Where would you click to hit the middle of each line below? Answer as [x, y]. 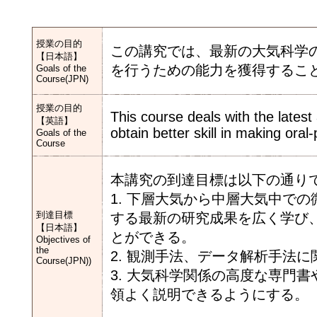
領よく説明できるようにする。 [209, 294]
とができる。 [153, 237]
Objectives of [63, 240]
